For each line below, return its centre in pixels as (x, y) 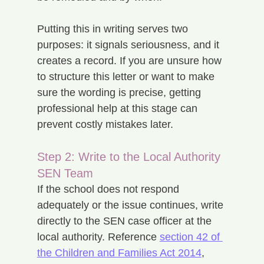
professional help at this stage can (118, 108)
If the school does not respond (109, 189)
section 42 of (191, 237)
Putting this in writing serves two (114, 29)
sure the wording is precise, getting (120, 92)
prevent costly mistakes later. (105, 124)
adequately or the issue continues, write (131, 205)
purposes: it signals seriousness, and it (129, 44)
